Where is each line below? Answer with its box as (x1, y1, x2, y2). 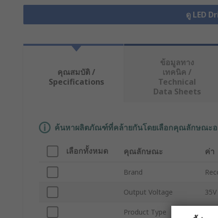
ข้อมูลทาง (160, 57, 194, 68)
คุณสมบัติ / (57, 67, 95, 78)
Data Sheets (153, 86, 201, 97)
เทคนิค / (162, 67, 192, 78)
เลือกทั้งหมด (66, 145, 108, 157)
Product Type (124, 207, 166, 217)
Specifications (48, 76, 104, 88)
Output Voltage (124, 187, 173, 197)
